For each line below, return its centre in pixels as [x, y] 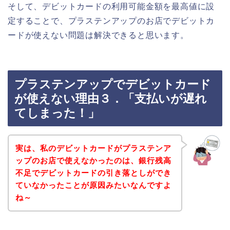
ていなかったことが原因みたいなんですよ [93, 185]
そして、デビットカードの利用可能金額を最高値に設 [111, 6]
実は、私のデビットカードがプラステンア [93, 148]
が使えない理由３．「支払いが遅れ [111, 99]
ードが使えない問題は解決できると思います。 [98, 35]
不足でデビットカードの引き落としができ [93, 172]
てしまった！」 [57, 113]
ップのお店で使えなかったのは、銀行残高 [93, 160]
